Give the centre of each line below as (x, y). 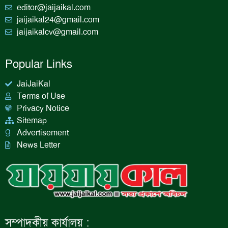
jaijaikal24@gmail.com (58, 20)
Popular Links (39, 65)
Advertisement (42, 133)
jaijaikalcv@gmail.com (57, 32)
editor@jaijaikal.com (53, 8)
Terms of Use (41, 96)
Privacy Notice (43, 108)
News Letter (38, 145)
